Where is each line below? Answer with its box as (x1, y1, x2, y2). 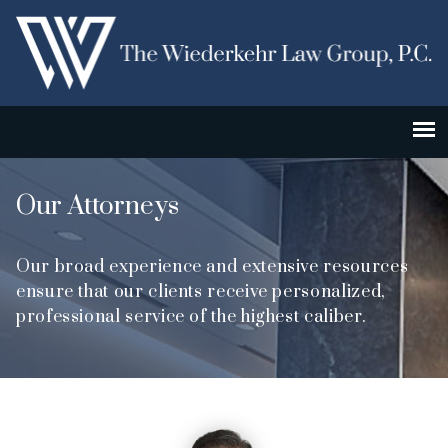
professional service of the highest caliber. (16, 305, 367, 328)
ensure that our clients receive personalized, (16, 280, 386, 303)
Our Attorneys (16, 189, 179, 223)
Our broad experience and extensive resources (16, 255, 409, 278)
